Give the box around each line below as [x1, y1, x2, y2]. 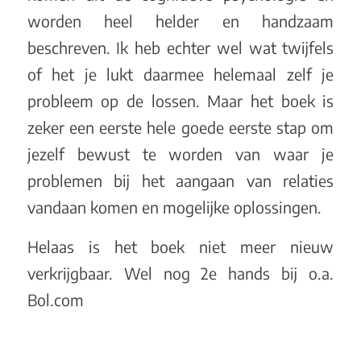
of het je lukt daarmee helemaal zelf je [27, 64, 334, 84]
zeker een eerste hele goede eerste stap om [27, 117, 334, 137]
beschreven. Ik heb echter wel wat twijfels [27, 37, 334, 57]
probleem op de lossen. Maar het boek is [27, 90, 334, 110]
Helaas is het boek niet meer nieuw [27, 237, 334, 257]
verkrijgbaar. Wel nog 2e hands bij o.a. [27, 263, 334, 284]
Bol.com [27, 290, 84, 310]
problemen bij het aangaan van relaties [27, 170, 334, 190]
